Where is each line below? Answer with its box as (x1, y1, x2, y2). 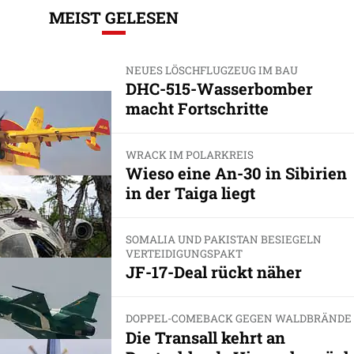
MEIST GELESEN (49, 6, 179, 28)
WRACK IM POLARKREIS (125, 147, 254, 162)
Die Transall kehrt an (125, 326, 285, 348)
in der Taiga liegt (125, 183, 255, 204)
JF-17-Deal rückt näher (125, 262, 302, 283)
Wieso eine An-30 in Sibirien (125, 163, 347, 184)
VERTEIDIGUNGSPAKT (125, 247, 243, 262)
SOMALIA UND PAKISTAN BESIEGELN (125, 232, 322, 247)
